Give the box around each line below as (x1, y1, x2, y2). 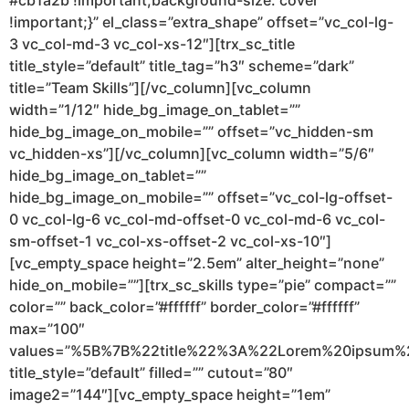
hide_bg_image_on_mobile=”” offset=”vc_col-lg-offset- (9, 188, 393, 207)
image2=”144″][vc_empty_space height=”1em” (9, 385, 330, 404)
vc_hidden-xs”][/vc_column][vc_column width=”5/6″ (9, 144, 374, 163)
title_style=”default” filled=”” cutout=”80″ (9, 363, 293, 383)
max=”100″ (9, 320, 85, 339)
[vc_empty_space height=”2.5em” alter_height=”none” (9, 254, 384, 273)
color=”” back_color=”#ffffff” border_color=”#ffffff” (9, 298, 360, 317)
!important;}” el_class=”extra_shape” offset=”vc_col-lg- (9, 13, 393, 32)
